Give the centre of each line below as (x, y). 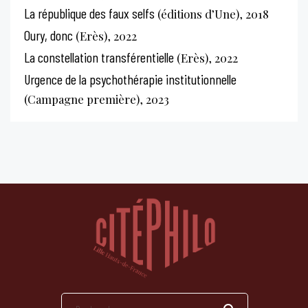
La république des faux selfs (89, 13)
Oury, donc (48, 35)
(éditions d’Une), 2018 (212, 13)
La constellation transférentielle (99, 57)
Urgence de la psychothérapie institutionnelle (130, 79)
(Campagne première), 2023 (97, 99)
